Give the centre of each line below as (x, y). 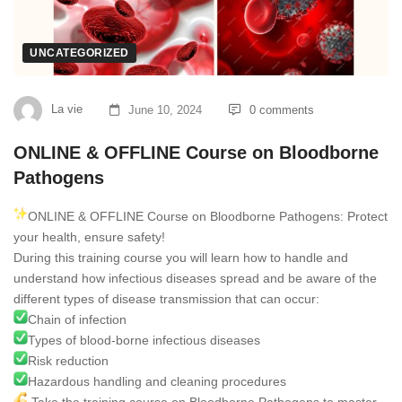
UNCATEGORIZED (79, 53)
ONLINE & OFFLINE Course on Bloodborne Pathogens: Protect (208, 217)
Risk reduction (68, 361)
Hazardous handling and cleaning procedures (157, 382)
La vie (67, 109)
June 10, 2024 (165, 109)
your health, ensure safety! (89, 237)
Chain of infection (77, 320)
